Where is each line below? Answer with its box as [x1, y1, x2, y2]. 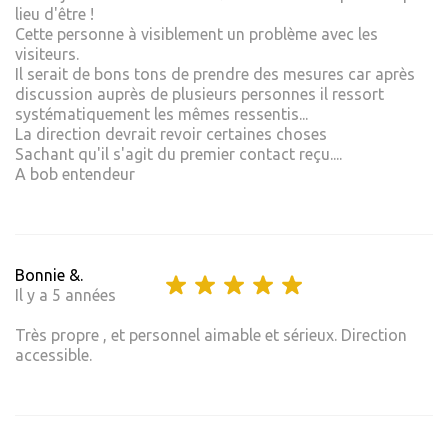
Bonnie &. [15, 266, 83, 285]
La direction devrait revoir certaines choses [15, 125, 327, 144]
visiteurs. [15, 45, 79, 64]
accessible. [15, 346, 92, 365]
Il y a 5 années [15, 286, 116, 305]
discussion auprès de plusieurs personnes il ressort [15, 85, 384, 104]
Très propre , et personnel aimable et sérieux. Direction [15, 326, 407, 345]
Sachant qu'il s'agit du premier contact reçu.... [15, 145, 342, 164]
